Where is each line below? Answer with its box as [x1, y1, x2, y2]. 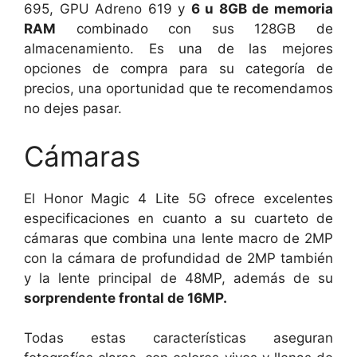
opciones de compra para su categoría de [24, 61, 333, 76]
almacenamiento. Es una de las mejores [24, 41, 333, 57]
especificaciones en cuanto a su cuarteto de [24, 210, 333, 226]
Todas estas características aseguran [24, 330, 333, 346]
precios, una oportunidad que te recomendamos [24, 80, 333, 96]
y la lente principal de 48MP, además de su [24, 269, 333, 286]
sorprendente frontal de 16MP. [24, 289, 227, 306]
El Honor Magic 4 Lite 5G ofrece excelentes [24, 190, 333, 206]
